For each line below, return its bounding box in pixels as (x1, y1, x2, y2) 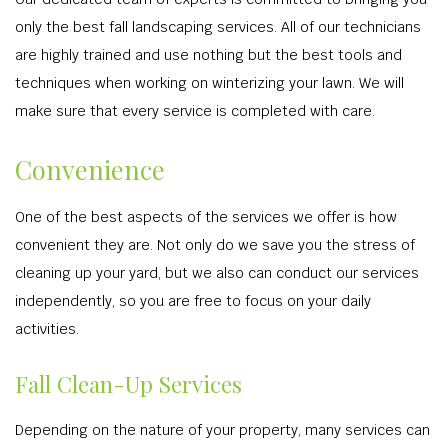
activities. (15, 320, 79, 338)
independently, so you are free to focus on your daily (15, 292, 371, 310)
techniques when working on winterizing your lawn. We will (15, 74, 404, 92)
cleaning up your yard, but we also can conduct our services (15, 264, 419, 282)
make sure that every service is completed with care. (15, 102, 375, 120)
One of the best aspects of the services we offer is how (15, 208, 397, 226)
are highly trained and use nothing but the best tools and (15, 46, 402, 64)
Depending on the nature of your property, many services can (15, 421, 430, 439)
